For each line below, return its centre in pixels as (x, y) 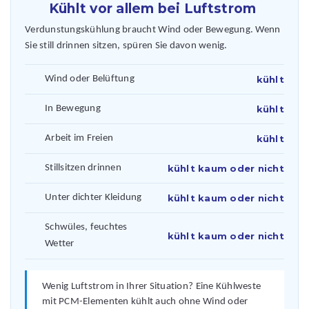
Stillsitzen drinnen (83, 168)
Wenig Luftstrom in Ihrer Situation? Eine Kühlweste (152, 286)
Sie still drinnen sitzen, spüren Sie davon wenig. (126, 46)
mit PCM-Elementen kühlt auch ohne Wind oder (145, 301)
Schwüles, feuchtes (86, 227)
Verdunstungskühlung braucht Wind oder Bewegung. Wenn (153, 30)
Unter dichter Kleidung (93, 197)
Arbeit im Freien (79, 138)
